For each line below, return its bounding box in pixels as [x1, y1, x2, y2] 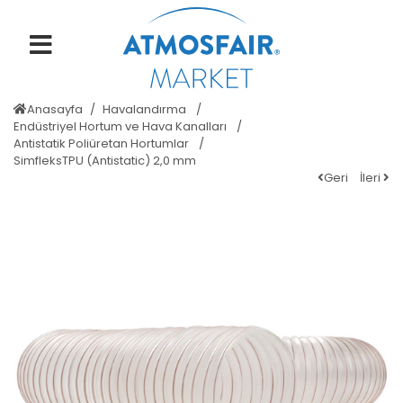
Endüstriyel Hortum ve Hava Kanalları [13, 118, 229, 135]
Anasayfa [27, 101, 83, 118]
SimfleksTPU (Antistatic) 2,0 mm [13, 152, 196, 169]
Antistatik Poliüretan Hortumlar [13, 135, 192, 152]
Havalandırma [103, 101, 189, 118]
